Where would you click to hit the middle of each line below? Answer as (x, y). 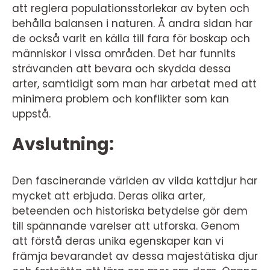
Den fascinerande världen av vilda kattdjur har (135, 181)
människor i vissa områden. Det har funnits (124, 53)
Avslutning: (63, 144)
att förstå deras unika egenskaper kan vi (118, 241)
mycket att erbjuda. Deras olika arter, (108, 196)
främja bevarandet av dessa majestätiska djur (135, 256)
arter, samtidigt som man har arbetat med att (134, 83)
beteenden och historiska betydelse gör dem (130, 211)
